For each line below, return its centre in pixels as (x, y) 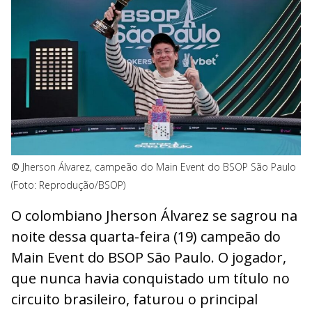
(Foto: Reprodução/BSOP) (68, 185)
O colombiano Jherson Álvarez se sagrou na (154, 216)
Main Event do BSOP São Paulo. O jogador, (149, 258)
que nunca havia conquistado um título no (150, 279)
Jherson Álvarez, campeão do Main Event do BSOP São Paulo (159, 166)
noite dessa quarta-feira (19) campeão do (146, 237)
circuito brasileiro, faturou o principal (134, 299)
